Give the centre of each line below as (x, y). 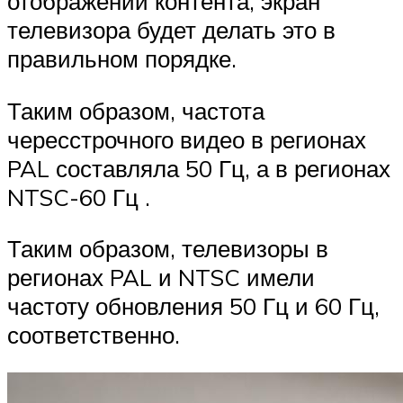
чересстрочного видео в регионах (187, 139)
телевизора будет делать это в (171, 30)
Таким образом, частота (136, 110)
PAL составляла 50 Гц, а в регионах (199, 168)
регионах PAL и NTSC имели (161, 278)
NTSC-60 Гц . (79, 197)
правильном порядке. (122, 59)
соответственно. (94, 335)
